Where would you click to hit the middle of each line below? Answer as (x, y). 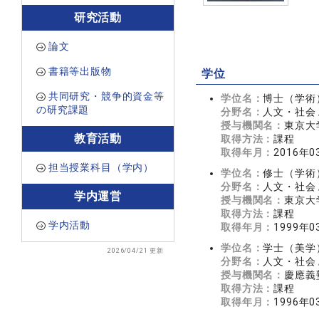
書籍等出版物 (80, 71)
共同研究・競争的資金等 (106, 96)
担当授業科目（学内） (101, 167)
